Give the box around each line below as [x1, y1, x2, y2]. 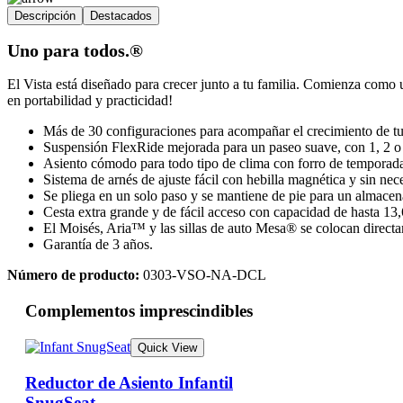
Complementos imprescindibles [25, 300, 253, 320]
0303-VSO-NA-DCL [143, 266, 266, 282]
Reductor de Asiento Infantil [25, 373, 233, 393]
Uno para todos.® [7, 40, 143, 61]
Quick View [138, 340, 197, 354]
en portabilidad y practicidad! [7, 92, 173, 108]
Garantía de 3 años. [43, 236, 153, 252]
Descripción [14, 8, 76, 22]
